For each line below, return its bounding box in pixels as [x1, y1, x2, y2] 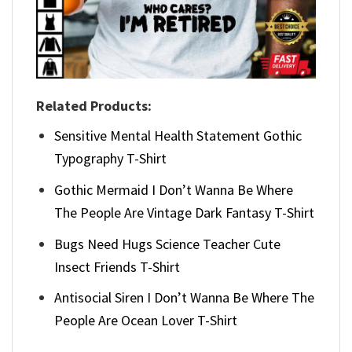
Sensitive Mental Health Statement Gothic [54, 126, 302, 145]
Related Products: [36, 97, 152, 115]
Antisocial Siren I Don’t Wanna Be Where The [54, 288, 315, 307]
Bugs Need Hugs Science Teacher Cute [54, 234, 281, 253]
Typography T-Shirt [54, 149, 167, 167]
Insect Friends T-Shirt [54, 257, 181, 276]
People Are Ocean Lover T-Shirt [54, 311, 238, 330]
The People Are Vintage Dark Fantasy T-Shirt [54, 203, 315, 222]
